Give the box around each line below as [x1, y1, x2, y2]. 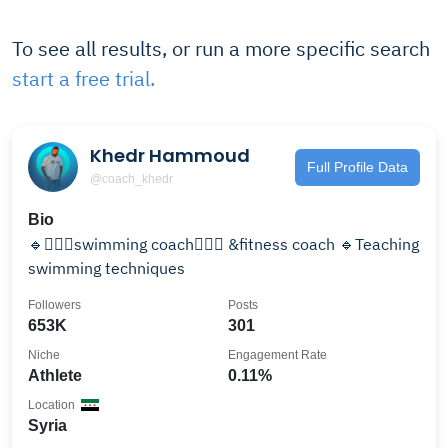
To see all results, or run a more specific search [12, 35, 430, 62]
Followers [28, 298, 81, 312]
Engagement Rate [228, 348, 327, 362]
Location [28, 398, 75, 412]
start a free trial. [12, 65, 155, 92]
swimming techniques [28, 258, 185, 278]
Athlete [28, 367, 82, 384]
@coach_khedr [90, 171, 173, 186]
